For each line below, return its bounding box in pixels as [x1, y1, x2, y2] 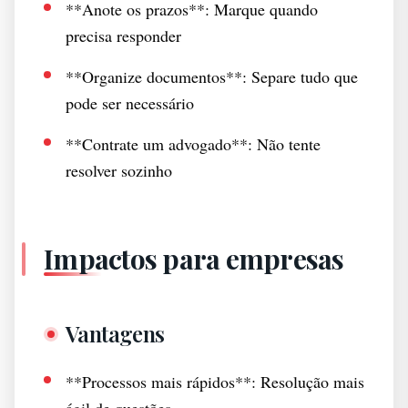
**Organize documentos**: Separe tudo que [66, 66, 358, 87]
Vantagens [66, 319, 165, 348]
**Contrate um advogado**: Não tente [66, 133, 321, 155]
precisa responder [66, 25, 181, 46]
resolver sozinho [66, 159, 172, 181]
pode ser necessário [66, 92, 194, 114]
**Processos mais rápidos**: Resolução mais [66, 371, 364, 393]
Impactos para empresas [44, 240, 344, 277]
